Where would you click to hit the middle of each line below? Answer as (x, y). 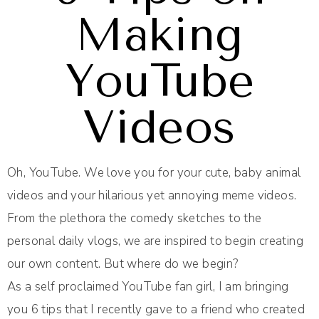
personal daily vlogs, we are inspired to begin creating (155, 241)
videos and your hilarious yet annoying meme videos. (152, 196)
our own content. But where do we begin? (123, 264)
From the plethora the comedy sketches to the (135, 219)
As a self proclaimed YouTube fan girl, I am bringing (148, 287)
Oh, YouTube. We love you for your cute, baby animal (154, 173)
